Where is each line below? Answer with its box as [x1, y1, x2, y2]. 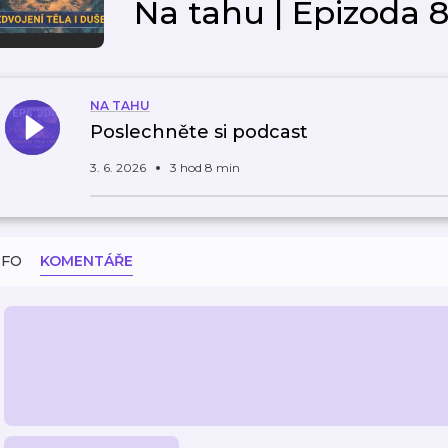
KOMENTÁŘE [40, 252, 133, 270]
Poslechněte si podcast [90, 121, 308, 143]
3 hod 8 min [170, 160, 240, 175]
